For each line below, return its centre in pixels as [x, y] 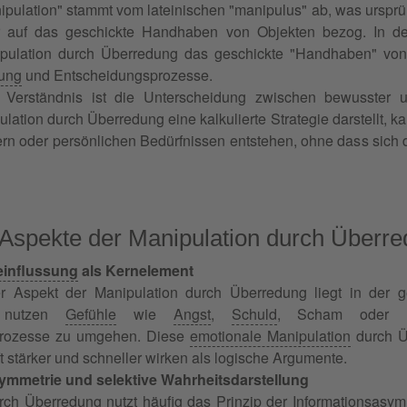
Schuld [254, 313]
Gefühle [90, 313]
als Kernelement [136, 270]
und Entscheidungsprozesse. [117, 74]
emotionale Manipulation [270, 335]
